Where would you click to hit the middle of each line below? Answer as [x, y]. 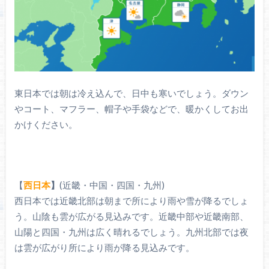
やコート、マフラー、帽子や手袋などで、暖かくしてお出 [131, 109]
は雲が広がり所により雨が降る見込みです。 [104, 248]
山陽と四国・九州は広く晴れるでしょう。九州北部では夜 [131, 232]
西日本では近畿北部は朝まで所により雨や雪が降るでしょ [131, 201]
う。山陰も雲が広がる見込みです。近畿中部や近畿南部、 [131, 216]
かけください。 [46, 125]
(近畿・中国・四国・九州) [112, 185]
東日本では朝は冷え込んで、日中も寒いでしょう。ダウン [131, 93]
